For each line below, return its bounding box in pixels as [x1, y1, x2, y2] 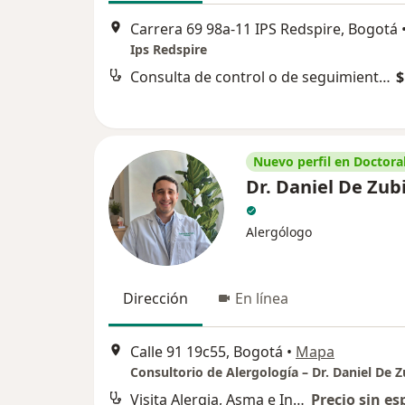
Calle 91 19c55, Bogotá [130, 342, 283, 363]
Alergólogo [246, 223, 312, 240]
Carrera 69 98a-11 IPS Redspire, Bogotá [130, 19, 398, 40]
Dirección [123, 288, 188, 308]
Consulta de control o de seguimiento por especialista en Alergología [379, 67, 391, 88]
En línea [235, 288, 288, 308]
